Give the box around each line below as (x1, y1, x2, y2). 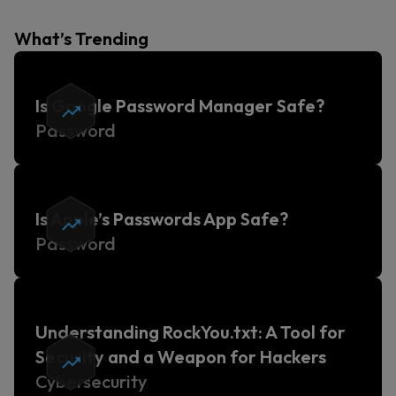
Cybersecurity (35, 370, 147, 392)
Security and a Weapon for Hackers (35, 346, 326, 368)
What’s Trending (14, 27, 148, 49)
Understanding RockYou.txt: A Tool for (35, 321, 346, 343)
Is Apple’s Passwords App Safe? (35, 208, 288, 230)
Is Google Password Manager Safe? (35, 95, 324, 117)
